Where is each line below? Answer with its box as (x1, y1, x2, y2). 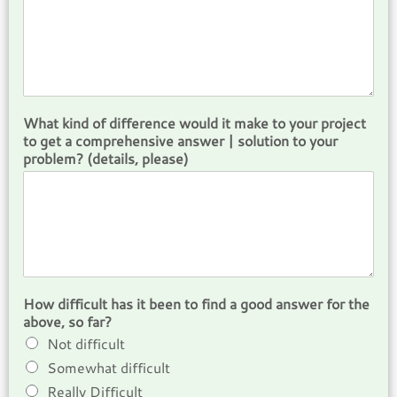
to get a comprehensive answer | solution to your (23, 130, 338, 152)
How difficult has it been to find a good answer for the (23, 293, 370, 315)
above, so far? (23, 311, 112, 332)
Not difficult (47, 333, 125, 354)
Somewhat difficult (47, 357, 170, 378)
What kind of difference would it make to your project (23, 113, 366, 134)
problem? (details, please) (23, 148, 189, 169)
